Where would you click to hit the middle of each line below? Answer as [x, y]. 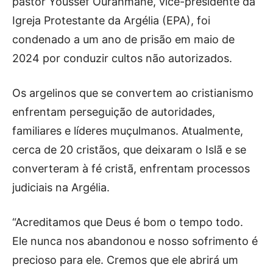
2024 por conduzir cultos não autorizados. [122, 58]
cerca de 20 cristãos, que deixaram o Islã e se [129, 150]
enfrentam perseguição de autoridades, [114, 112]
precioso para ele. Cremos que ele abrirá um [125, 260]
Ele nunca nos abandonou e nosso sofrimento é [135, 241]
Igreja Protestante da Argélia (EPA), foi [111, 21]
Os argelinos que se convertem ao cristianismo [133, 93]
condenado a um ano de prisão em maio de [123, 40]
